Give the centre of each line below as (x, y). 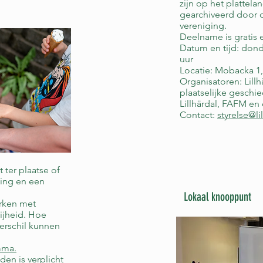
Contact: (198, 115)
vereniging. (203, 26)
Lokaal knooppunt (218, 197)
